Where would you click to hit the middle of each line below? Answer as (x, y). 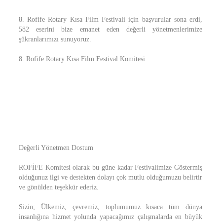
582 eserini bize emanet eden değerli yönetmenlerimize (110, 29)
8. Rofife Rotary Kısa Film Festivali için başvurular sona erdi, (110, 19)
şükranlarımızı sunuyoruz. (55, 39)
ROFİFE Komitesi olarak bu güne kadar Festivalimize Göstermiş (110, 167)
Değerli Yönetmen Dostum (56, 148)
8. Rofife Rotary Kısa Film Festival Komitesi (82, 59)
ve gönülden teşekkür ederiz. (59, 187)
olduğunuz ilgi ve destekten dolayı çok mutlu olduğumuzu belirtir (110, 177)
